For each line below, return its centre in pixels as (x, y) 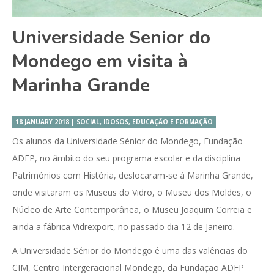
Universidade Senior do (111, 38)
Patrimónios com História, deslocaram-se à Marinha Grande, (133, 176)
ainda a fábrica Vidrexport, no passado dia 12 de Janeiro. (124, 227)
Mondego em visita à (100, 62)
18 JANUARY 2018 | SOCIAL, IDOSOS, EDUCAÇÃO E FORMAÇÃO (114, 122)
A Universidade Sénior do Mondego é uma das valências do (130, 251)
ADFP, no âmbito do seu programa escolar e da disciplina (126, 158)
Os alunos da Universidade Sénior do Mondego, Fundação (128, 141)
